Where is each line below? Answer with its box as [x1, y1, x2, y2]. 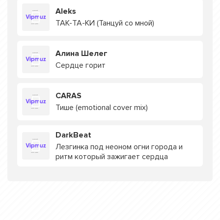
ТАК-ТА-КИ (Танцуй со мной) [55, 18, 154, 28]
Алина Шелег [55, 49, 108, 58]
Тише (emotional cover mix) [55, 103, 148, 112]
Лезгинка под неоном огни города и [55, 142, 183, 152]
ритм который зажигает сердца [55, 152, 168, 162]
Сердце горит [55, 60, 106, 70]
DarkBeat [55, 130, 91, 140]
